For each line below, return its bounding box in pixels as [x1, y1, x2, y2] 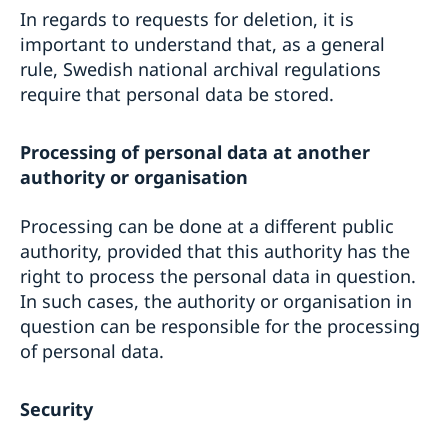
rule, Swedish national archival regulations [20, 57, 381, 82]
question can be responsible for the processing [20, 313, 420, 338]
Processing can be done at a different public [20, 213, 394, 238]
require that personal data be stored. [20, 82, 334, 107]
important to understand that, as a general [20, 32, 385, 57]
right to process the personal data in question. [20, 263, 416, 288]
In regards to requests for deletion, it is [20, 7, 354, 32]
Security [20, 395, 93, 421]
